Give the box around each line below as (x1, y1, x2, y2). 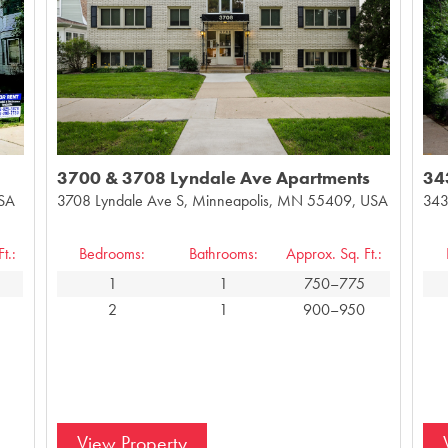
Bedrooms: (79, 242, 146, 264)
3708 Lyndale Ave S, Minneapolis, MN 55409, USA (56, 189, 388, 211)
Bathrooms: (188, 242, 258, 264)
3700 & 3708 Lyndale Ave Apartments (56, 165, 370, 189)
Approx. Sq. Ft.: (286, 242, 383, 264)
